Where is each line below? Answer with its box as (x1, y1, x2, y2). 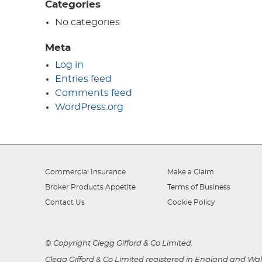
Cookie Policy (167, 198, 216, 206)
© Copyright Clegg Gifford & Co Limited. (45, 239, 195, 247)
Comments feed (54, 88, 132, 98)
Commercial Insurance (45, 168, 126, 175)
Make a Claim (167, 168, 215, 175)
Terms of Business (167, 183, 231, 191)
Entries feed (54, 74, 112, 84)
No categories (54, 17, 120, 27)
